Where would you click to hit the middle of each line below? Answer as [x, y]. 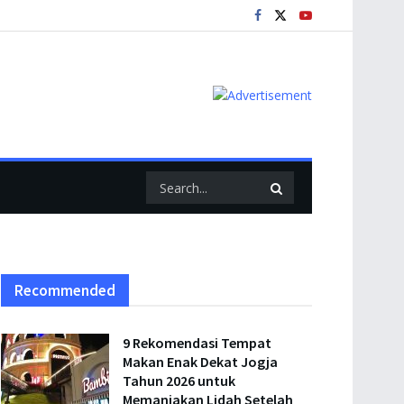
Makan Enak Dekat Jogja [200, 362]
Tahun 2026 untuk [179, 381]
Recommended [65, 290]
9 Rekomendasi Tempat [197, 343]
